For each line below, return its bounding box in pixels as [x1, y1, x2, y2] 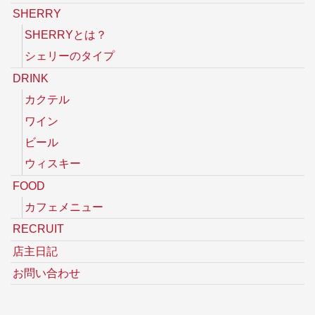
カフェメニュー [25, 201, 104, 214]
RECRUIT [13, 223, 65, 236]
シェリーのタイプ [25, 50, 115, 63]
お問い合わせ [13, 267, 81, 280]
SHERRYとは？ [25, 29, 108, 41]
